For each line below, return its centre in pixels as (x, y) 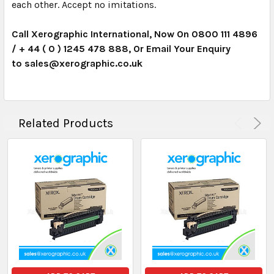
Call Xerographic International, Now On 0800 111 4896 (135, 34)
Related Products (66, 124)
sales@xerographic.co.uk (83, 64)
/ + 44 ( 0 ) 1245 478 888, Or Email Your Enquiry (121, 49)
